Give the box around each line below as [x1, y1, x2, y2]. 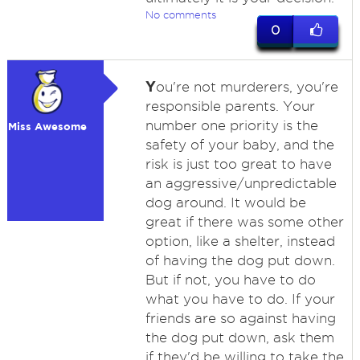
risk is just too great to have [145, 157, 332, 171]
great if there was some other [145, 215, 344, 229]
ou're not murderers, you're [155, 80, 338, 94]
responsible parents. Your [145, 99, 315, 113]
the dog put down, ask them [145, 330, 334, 345]
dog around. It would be [145, 195, 306, 210]
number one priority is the [145, 118, 318, 133]
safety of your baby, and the [145, 137, 334, 152]
